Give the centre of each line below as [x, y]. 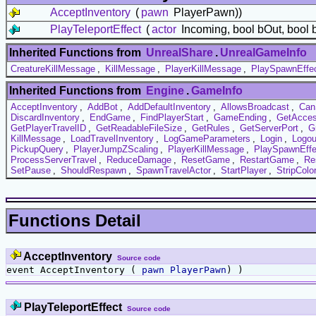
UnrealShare [180, 52]
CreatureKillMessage [53, 68]
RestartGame [267, 159]
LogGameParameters [207, 138]
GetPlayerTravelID [48, 128]
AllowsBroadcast [255, 107]
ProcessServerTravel [54, 159]
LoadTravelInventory [112, 138]
